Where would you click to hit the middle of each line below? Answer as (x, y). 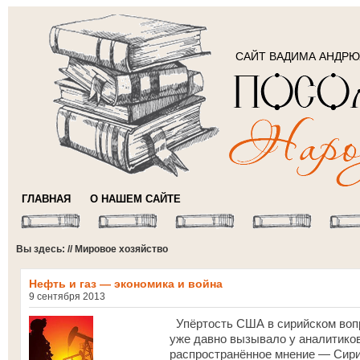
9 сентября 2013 (67, 297)
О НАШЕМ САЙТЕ (135, 199)
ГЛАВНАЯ (46, 199)
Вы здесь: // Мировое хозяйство (92, 249)
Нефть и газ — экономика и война (126, 284)
